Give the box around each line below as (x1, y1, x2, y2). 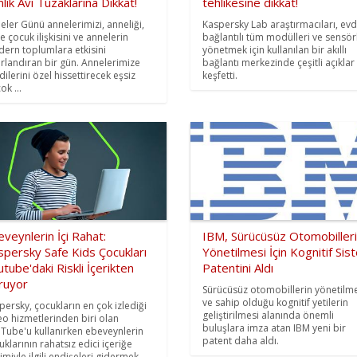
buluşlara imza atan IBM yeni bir (202, 320, 346, 335)
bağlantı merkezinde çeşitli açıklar (202, 56, 355, 70)
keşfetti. (202, 69, 237, 83)
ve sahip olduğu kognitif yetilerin (202, 295, 348, 309)
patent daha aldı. (202, 333, 279, 347)
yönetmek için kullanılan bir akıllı (202, 43, 347, 57)
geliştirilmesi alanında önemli (202, 308, 334, 322)
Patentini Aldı (202, 259, 273, 276)
